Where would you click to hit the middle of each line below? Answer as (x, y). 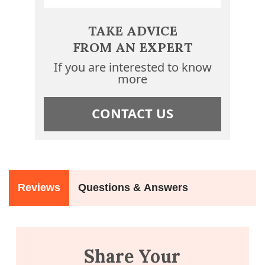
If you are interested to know (132, 67)
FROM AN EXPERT (132, 48)
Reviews (39, 188)
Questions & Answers (133, 188)
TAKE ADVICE (132, 31)
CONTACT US (132, 113)
